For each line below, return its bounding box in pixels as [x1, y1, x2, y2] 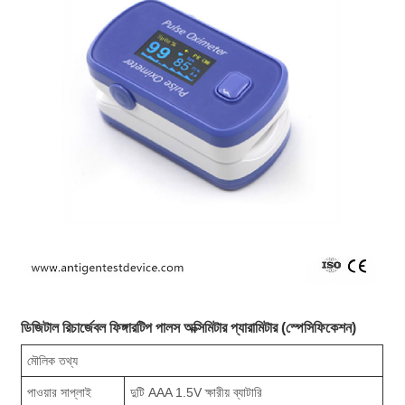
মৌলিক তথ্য [27, 353, 79, 368]
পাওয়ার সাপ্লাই [27, 384, 92, 400]
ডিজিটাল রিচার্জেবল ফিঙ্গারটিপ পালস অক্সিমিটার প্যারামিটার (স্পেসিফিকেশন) [21, 319, 357, 335]
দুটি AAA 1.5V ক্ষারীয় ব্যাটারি [130, 384, 263, 400]
